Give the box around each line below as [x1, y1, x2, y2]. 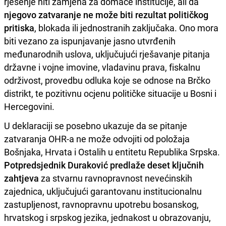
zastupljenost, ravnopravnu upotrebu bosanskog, [4, 198, 199, 210]
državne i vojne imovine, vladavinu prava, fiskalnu [4, 61, 200, 73]
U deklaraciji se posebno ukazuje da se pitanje [4, 119, 187, 132]
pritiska [4, 21, 34, 34]
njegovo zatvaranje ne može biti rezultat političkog [4, 8, 208, 21]
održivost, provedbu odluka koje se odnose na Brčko [4, 74, 210, 86]
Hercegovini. [4, 100, 54, 112]
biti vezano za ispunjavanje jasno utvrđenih [4, 34, 176, 47]
